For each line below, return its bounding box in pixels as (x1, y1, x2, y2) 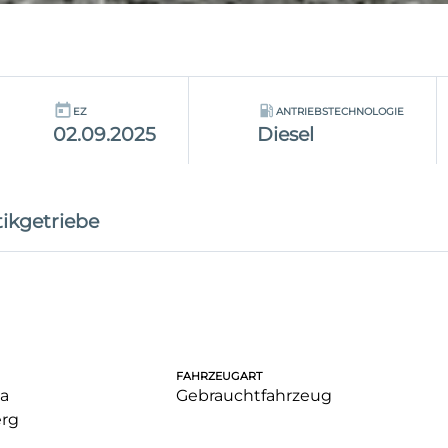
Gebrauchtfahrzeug (175, 386, 332, 406)
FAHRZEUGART (175, 369, 262, 384)
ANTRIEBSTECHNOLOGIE (276, 104, 405, 117)
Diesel (257, 122, 315, 147)
